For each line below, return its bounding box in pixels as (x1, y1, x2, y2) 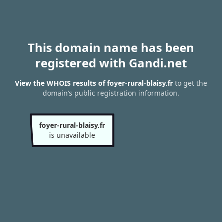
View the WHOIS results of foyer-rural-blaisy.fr (15, 78, 173, 88)
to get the (173, 78, 207, 88)
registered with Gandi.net (35, 55, 187, 71)
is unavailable (49, 130, 95, 140)
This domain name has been (28, 39, 194, 55)
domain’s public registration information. (43, 88, 179, 98)
